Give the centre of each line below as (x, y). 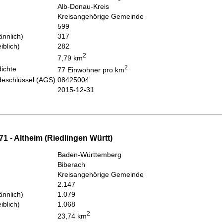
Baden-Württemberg (89, 154)
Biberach (71, 164)
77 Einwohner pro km (91, 70)
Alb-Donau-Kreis (83, 7)
